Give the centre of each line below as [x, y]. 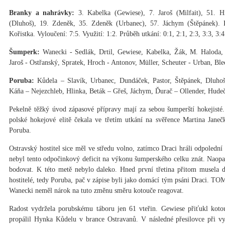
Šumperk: [24, 52]
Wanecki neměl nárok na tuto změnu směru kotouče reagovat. [96, 191]
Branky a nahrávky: [42, 13]
